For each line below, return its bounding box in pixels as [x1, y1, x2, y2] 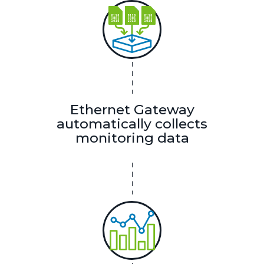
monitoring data [75, 130, 189, 147]
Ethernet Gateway [70, 101, 194, 118]
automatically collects [57, 115, 207, 133]
